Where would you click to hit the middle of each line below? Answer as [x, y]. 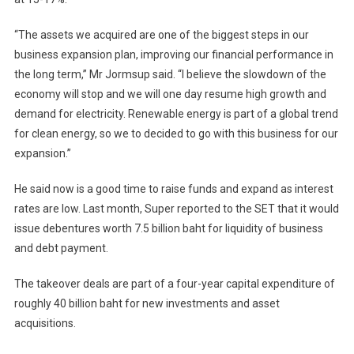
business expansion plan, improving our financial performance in [173, 55]
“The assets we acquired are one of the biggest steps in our [161, 35]
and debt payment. [61, 249]
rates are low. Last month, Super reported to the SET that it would [176, 209]
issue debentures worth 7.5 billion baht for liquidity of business [168, 229]
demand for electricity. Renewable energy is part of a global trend [176, 114]
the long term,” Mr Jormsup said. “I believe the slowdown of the [170, 75]
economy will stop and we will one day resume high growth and [170, 94]
